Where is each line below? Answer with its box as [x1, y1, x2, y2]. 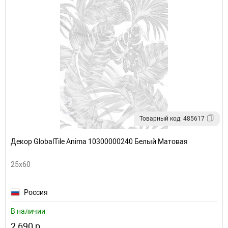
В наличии [11, 207, 45, 215]
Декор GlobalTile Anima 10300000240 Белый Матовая [11, 137, 188, 146]
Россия [24, 188, 48, 196]
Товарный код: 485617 [139, 115, 205, 122]
